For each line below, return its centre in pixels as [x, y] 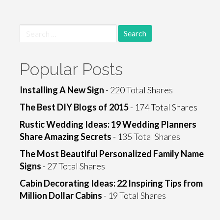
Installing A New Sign [62, 90]
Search [32, 30]
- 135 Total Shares [146, 137]
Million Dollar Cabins [61, 195]
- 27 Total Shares [73, 166]
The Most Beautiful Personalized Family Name [112, 154]
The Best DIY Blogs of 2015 [74, 107]
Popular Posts [71, 69]
